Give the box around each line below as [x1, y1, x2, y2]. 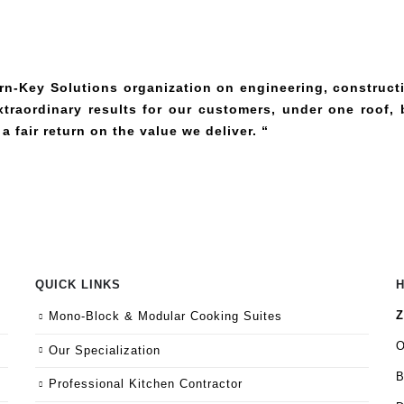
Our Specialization [49, 344, 161, 357]
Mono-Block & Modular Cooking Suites [49, 310, 282, 323]
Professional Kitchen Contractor [49, 378, 243, 391]
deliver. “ [206, 124, 269, 138]
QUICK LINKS [35, 279, 121, 291]
